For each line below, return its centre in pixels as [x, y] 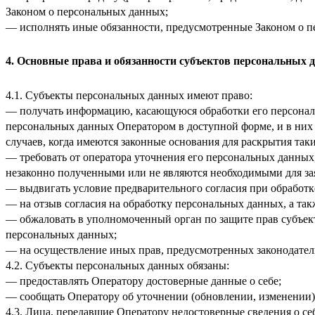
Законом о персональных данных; [87, 11]
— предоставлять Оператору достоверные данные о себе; [143, 281]
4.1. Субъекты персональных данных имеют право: [129, 96]
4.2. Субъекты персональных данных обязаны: [117, 266]
